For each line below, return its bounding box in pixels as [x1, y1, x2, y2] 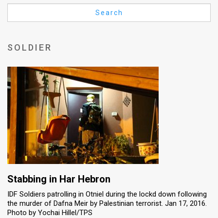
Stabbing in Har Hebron [7, 173, 110, 185]
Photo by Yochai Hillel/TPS [7, 208, 92, 217]
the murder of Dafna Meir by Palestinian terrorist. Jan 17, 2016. [7, 199, 207, 208]
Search [95, 9, 123, 17]
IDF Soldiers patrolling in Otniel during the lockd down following [7, 189, 207, 199]
